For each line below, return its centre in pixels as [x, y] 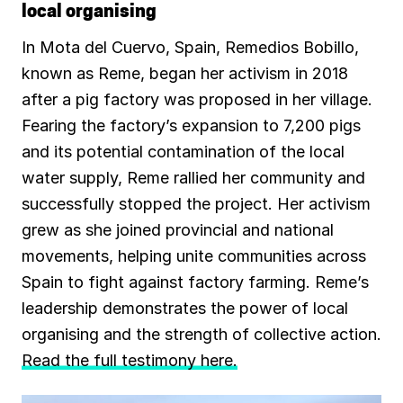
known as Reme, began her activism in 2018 [185, 74]
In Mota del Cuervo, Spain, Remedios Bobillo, [190, 48]
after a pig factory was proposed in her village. [197, 100]
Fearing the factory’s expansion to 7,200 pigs [191, 126]
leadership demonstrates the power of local [185, 309]
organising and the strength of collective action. [201, 335]
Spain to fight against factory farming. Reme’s [195, 282]
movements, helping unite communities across [194, 256]
